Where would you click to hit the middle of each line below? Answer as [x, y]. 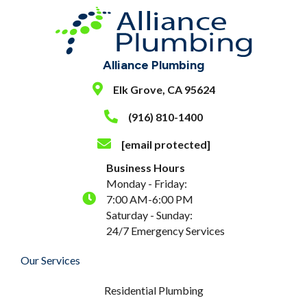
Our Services [50, 260]
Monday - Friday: [147, 183]
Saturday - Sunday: [149, 214]
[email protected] [165, 144]
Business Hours [146, 167]
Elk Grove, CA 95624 [164, 89]
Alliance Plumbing [153, 65]
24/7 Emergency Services [165, 230]
